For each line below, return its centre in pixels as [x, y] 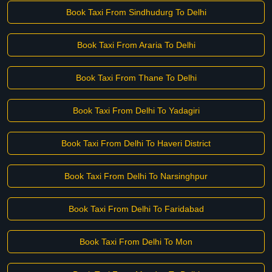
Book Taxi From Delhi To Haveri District [136, 143]
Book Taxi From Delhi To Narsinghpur [136, 176]
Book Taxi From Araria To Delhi [136, 45]
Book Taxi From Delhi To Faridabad [136, 209]
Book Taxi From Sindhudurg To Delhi [136, 12]
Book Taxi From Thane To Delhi [136, 78]
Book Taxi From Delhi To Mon [136, 242]
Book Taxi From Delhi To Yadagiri [136, 110]
